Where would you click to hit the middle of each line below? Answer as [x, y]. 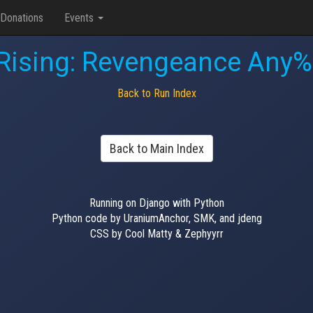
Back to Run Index [156, 93]
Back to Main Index [156, 148]
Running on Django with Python [156, 203]
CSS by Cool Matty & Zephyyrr [156, 233]
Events [80, 17]
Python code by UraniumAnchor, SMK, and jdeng [156, 218]
